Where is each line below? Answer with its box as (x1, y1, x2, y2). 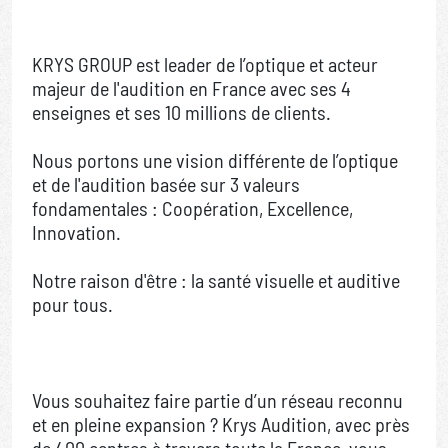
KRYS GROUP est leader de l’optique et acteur (32, 52, 378, 77)
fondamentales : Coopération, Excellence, (32, 196, 353, 221)
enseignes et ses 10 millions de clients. (32, 100, 335, 125)
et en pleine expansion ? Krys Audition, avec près (32, 412, 410, 437)
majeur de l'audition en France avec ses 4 (32, 76, 351, 101)
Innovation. (32, 220, 121, 245)
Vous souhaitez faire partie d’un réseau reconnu (32, 388, 403, 413)
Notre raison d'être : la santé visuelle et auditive (32, 268, 400, 293)
